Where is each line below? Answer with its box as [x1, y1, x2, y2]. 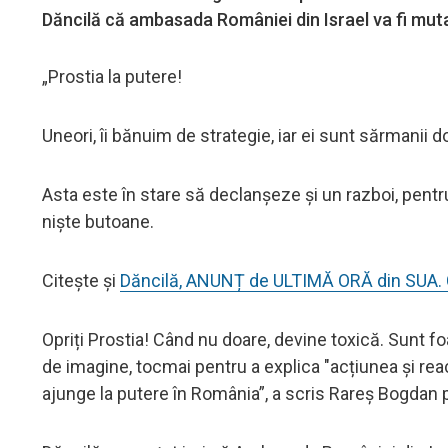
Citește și [42, 269, 120, 291]
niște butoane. [42, 210, 154, 232]
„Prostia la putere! [42, 65, 182, 87]
